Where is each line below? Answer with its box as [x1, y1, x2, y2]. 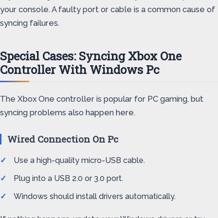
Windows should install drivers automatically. [14, 192, 176, 201]
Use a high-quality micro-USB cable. [14, 156, 145, 165]
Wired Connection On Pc [7, 133, 118, 145]
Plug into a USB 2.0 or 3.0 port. [14, 174, 123, 183]
